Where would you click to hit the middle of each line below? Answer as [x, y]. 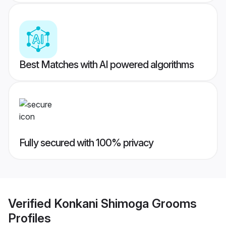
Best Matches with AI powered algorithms [106, 65]
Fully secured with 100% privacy [86, 143]
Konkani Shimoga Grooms [125, 203]
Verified [31, 203]
